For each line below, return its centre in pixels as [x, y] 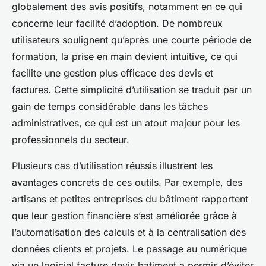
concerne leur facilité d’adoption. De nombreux [117, 23]
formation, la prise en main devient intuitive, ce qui [125, 56]
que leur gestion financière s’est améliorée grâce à [124, 215]
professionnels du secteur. [71, 139]
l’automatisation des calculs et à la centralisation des [129, 232]
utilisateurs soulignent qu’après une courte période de [132, 39]
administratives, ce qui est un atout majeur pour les [126, 123]
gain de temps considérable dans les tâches [110, 106]
